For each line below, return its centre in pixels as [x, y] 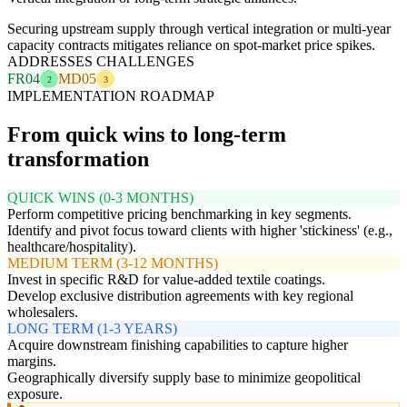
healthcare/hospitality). [72, 247]
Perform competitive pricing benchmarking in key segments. [179, 214]
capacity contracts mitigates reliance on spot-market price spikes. [191, 45]
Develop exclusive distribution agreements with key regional [180, 296]
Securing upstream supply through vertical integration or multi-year [199, 29]
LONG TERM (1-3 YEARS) [92, 329]
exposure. [35, 394]
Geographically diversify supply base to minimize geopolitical [184, 378]
